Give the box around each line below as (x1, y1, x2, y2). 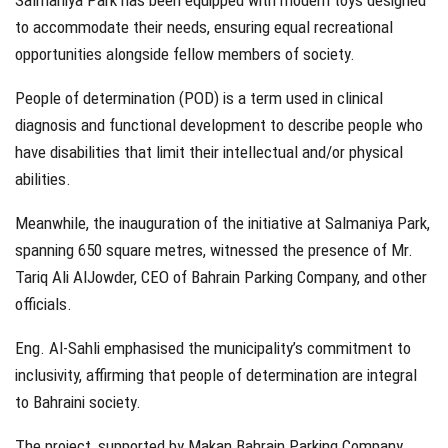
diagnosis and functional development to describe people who (15, 115, 423, 136)
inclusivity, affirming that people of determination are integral (15, 365, 417, 386)
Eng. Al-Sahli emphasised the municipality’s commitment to (15, 338, 411, 359)
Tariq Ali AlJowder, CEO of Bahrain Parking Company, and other (15, 267, 427, 288)
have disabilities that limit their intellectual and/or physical (15, 142, 403, 163)
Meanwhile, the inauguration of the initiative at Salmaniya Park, (15, 213, 430, 234)
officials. (15, 294, 72, 315)
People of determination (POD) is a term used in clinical (15, 88, 383, 109)
